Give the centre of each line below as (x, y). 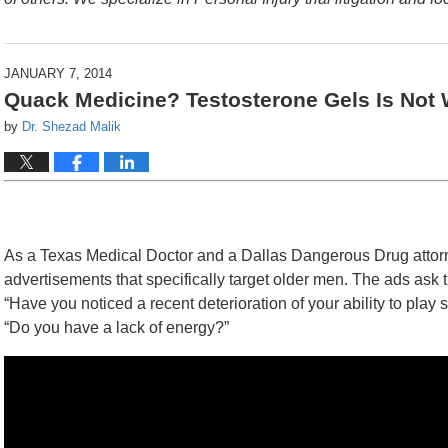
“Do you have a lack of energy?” (116, 328)
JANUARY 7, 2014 (58, 73)
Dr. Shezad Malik (71, 126)
